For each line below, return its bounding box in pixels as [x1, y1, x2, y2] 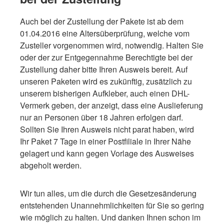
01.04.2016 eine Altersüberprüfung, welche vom [20, 27, 189, 39]
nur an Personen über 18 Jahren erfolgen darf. [20, 111, 183, 123]
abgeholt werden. [20, 159, 81, 171]
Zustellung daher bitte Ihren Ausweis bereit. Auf [20, 63, 187, 75]
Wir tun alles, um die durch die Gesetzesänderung [20, 187, 196, 199]
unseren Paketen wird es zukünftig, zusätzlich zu [20, 75, 192, 87]
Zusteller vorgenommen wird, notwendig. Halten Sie [20, 39, 203, 51]
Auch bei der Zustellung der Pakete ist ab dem [20, 15, 183, 27]
